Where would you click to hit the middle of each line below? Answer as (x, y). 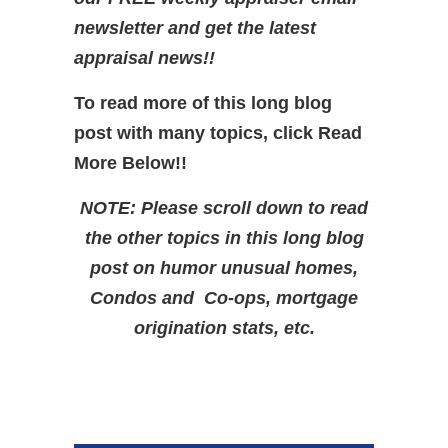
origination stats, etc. (224, 328)
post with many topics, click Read (218, 133)
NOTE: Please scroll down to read (224, 208)
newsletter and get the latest (195, 28)
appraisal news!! (144, 58)
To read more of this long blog (203, 103)
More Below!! (130, 163)
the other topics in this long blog (224, 238)
